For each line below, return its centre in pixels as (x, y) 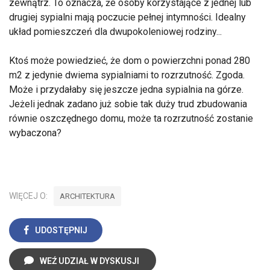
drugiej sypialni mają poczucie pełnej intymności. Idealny (127, 17)
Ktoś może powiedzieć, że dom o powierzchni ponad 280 (130, 60)
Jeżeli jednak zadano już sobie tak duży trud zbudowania (128, 104)
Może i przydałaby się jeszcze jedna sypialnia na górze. (126, 89)
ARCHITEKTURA (87, 196)
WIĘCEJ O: (28, 196)
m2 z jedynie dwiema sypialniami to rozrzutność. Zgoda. (127, 75)
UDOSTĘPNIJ (61, 230)
